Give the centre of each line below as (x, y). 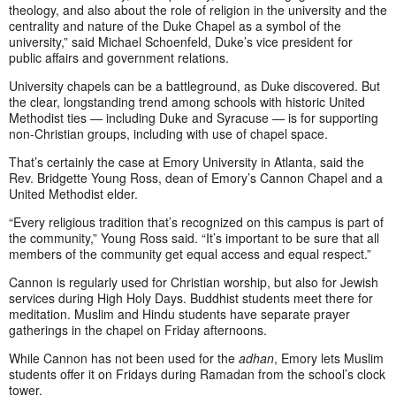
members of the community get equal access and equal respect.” (190, 254)
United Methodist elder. (73, 194)
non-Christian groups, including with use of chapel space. (168, 134)
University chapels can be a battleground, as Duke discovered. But (194, 86)
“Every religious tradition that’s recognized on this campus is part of (196, 222)
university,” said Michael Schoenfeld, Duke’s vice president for (181, 42)
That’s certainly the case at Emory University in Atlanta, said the (187, 162)
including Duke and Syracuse (187, 118)
